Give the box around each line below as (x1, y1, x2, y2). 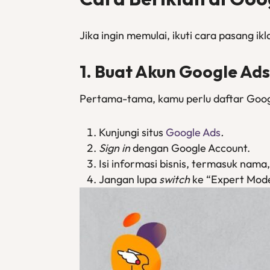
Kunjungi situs (99, 125, 166, 139)
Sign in (99, 141, 130, 155)
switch (159, 172, 190, 186)
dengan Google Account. (130, 141, 250, 155)
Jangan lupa (99, 172, 159, 186)
